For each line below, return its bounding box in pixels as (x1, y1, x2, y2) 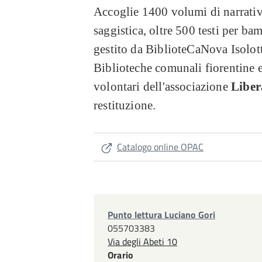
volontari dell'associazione (94, 80, 228, 94)
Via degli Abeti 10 (108, 235, 177, 249)
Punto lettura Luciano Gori (108, 208, 215, 222)
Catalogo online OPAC (117, 140, 204, 154)
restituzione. (94, 98, 156, 112)
